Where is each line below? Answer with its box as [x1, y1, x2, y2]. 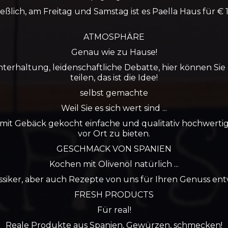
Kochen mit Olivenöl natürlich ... [49, 159, 179, 169]
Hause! [129, 47, 157, 57]
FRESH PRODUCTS [74, 190, 154, 199]
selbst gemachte [80, 88, 148, 98]
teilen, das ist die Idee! [70, 73, 158, 82]
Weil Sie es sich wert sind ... [61, 103, 167, 113]
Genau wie [71, 47, 115, 57]
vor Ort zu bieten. [78, 129, 150, 138]
